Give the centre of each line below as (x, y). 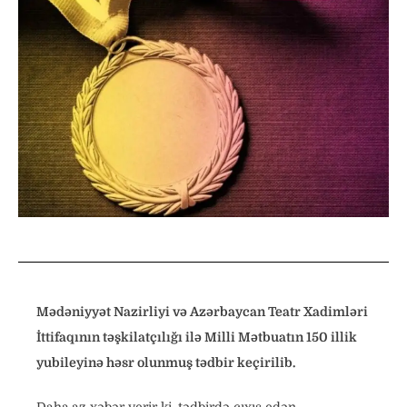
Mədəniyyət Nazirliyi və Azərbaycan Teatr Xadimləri (202, 312)
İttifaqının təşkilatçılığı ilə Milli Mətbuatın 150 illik (197, 338)
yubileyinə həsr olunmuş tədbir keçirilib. (166, 363)
